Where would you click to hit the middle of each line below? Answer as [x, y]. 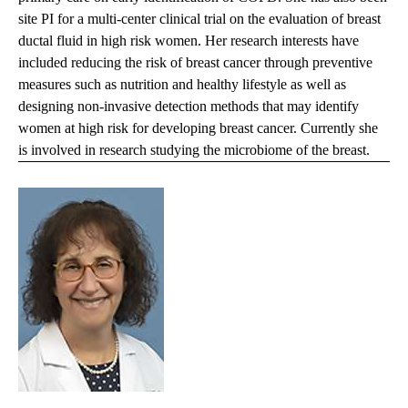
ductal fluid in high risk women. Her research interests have [189, 41]
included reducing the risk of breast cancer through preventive [195, 63]
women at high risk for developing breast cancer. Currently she [198, 128]
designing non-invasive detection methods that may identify [189, 107]
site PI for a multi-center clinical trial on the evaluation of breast [199, 19]
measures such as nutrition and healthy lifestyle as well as [182, 85]
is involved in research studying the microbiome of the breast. [194, 150]
